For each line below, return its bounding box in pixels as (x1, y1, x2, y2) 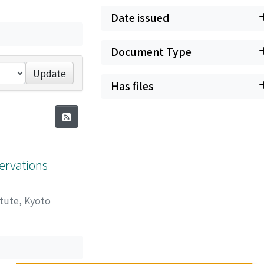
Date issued (111, 10, 170, 25)
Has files (111, 78, 154, 93)
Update (33, 66, 67, 80)
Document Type (111, 44, 192, 59)
